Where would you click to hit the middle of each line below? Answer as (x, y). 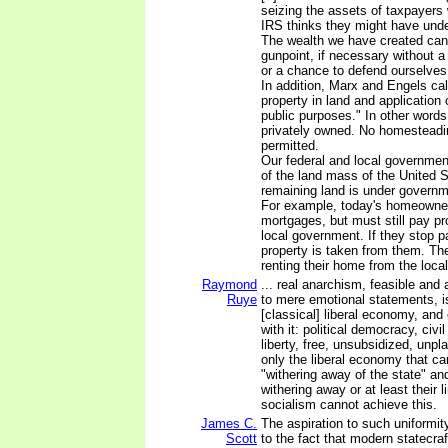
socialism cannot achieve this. (349, 404)
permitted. (290, 145)
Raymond (229, 284)
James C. (229, 423)
